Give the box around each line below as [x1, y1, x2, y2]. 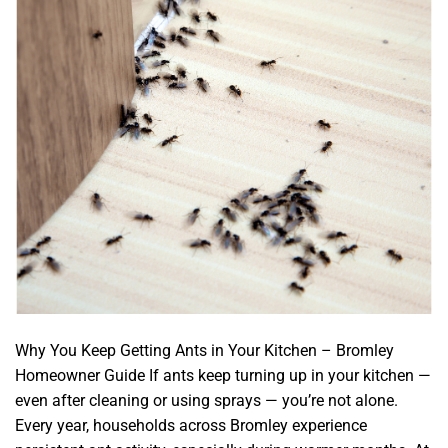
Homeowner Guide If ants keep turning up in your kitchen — [15, 365, 431, 385]
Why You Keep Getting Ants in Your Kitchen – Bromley [15, 340, 394, 360]
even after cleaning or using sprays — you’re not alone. [15, 390, 398, 410]
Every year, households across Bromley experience [15, 415, 367, 435]
